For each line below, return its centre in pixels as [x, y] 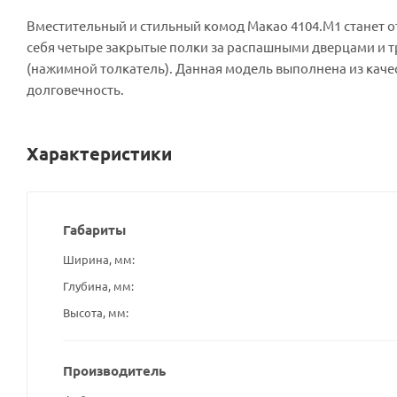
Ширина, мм [97, 259]
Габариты [94, 229]
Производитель [114, 370]
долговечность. [75, 89]
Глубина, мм [97, 285]
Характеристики [99, 153]
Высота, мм [94, 312]
